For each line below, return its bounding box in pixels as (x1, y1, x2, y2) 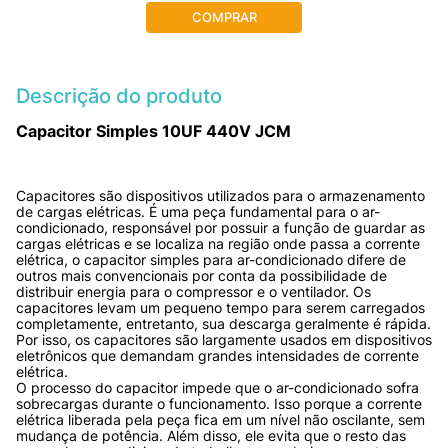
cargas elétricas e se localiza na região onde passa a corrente (16, 234, 420, 252)
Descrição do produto (16, 83, 222, 108)
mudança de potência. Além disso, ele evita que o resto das (16, 426, 406, 444)
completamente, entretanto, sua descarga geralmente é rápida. (16, 314, 431, 332)
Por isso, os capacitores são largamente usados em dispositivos (16, 330, 432, 348)
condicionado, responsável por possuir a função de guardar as (16, 218, 425, 236)
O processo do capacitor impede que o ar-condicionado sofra (16, 378, 419, 396)
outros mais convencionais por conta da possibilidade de (16, 266, 387, 284)
